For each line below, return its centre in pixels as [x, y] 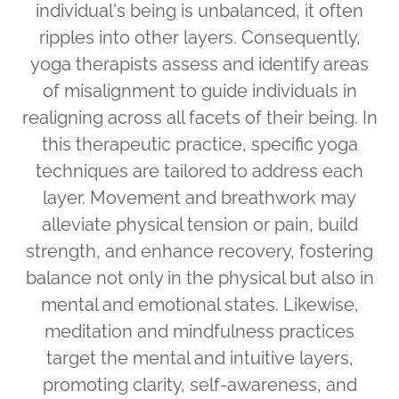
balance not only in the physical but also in [199, 278]
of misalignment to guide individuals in [199, 91]
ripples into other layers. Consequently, [199, 37]
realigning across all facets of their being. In [199, 118]
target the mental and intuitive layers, [199, 358]
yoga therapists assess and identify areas [199, 64]
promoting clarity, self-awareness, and [199, 385]
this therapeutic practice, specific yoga [199, 144]
